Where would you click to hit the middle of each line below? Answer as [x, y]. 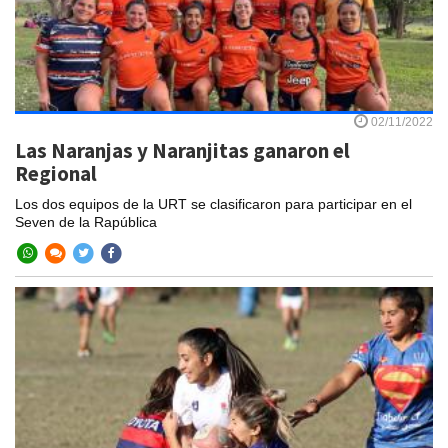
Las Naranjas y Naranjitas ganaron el [182, 150]
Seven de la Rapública [86, 221]
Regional [56, 173]
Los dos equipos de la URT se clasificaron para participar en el [213, 203]
